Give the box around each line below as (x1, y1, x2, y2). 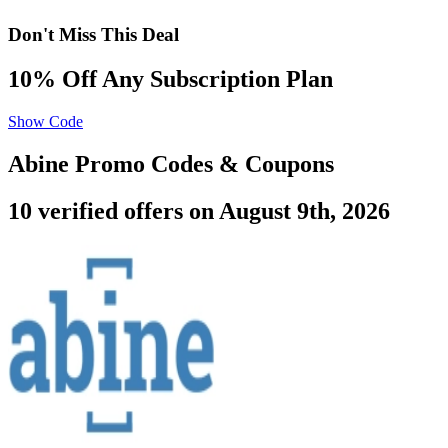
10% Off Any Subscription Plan (8, 65, 333, 92)
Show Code (8, 112, 83, 130)
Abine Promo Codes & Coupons (8, 150, 334, 177)
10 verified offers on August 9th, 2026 (8, 197, 390, 224)
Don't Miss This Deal (8, 24, 179, 46)
